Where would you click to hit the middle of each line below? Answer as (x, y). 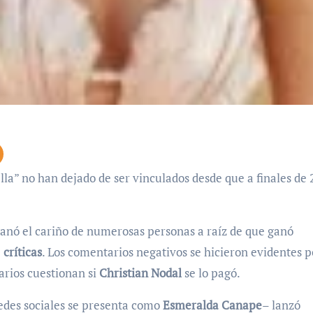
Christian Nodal (140, 273)
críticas (23, 252)
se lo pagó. (212, 273)
